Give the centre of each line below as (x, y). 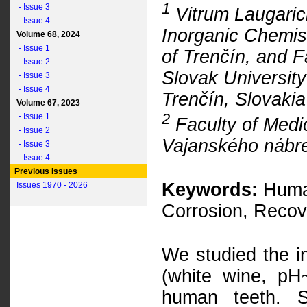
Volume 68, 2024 (46, 34)
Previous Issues (45, 171)
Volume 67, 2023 (46, 103)
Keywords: (210, 190)
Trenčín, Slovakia (234, 99)
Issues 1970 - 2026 (52, 185)
